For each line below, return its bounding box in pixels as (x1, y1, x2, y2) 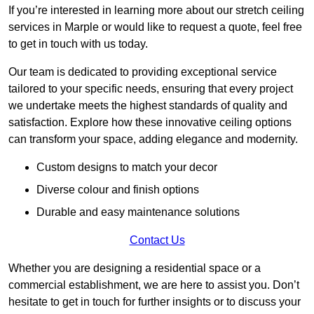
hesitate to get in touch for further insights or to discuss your (8, 296, 301, 308)
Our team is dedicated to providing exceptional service (8, 66, 277, 78)
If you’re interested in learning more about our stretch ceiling (8, 4, 304, 17)
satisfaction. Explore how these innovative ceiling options (8, 116, 292, 129)
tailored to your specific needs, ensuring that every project (8, 83, 293, 95)
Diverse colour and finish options (36, 184, 199, 196)
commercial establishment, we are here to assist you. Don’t (8, 279, 299, 292)
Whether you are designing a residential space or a (8, 262, 261, 275)
